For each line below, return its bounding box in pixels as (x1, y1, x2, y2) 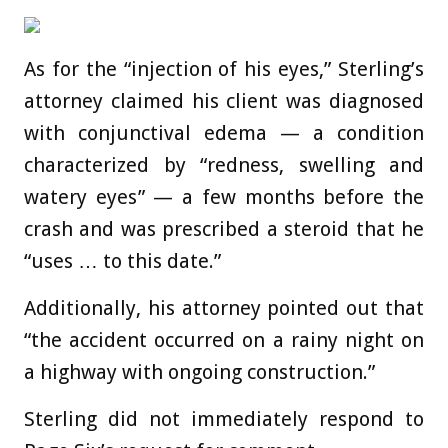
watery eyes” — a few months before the (24, 184, 424, 209)
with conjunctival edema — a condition (24, 120, 424, 145)
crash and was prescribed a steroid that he (24, 216, 424, 241)
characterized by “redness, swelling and (24, 152, 424, 177)
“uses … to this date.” (24, 248, 221, 273)
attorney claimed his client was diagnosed (24, 88, 424, 113)
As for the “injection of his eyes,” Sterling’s (24, 56, 424, 81)
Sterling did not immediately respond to (24, 406, 424, 431)
